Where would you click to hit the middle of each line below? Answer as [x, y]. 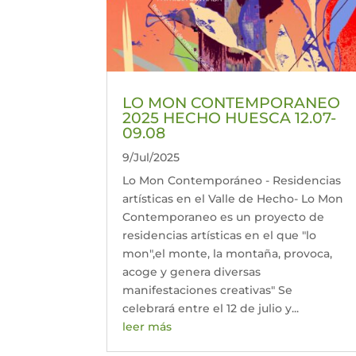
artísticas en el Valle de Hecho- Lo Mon [233, 199]
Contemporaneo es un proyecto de [224, 217]
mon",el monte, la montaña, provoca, [228, 254]
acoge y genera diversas [192, 272]
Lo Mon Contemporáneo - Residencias [232, 181]
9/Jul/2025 [151, 158]
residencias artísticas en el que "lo [220, 236]
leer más [147, 327]
